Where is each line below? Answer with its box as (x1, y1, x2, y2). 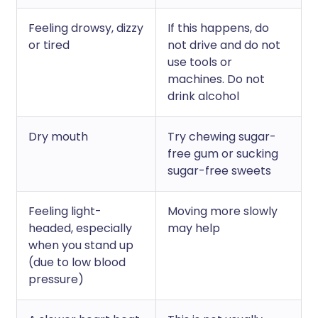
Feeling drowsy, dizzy (28, 20, 143, 36)
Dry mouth (28, 128, 88, 145)
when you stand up (28, 237, 133, 253)
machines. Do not (168, 71, 265, 87)
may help (168, 220, 220, 236)
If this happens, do (168, 20, 269, 36)
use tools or (168, 54, 232, 70)
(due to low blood (28, 254, 126, 270)
